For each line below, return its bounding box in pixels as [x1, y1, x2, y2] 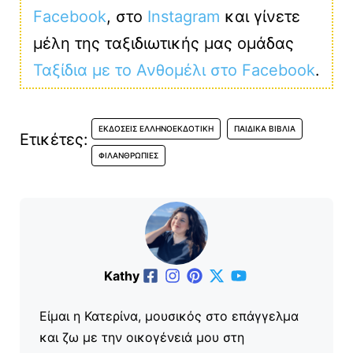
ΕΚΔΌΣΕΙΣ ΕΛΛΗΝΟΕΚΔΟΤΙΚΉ [98, 124, 214, 134]
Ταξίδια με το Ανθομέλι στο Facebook [33, 61, 315, 80]
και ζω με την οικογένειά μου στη [39, 329, 244, 346]
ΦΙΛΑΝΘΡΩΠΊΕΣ [98, 150, 158, 161]
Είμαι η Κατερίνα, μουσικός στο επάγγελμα [39, 308, 299, 325]
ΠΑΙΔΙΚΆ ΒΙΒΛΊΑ [234, 124, 295, 134]
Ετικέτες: [20, 130, 88, 150]
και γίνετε [220, 7, 300, 27]
